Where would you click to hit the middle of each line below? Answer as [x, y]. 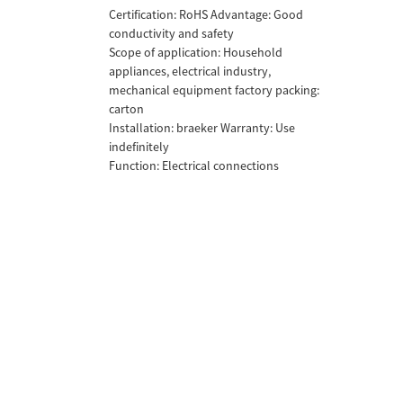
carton [127, 109]
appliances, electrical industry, [190, 71]
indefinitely [139, 147]
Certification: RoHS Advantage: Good [206, 14]
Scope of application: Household [196, 52]
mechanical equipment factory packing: [215, 90]
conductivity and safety [172, 33]
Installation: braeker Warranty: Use [202, 128]
